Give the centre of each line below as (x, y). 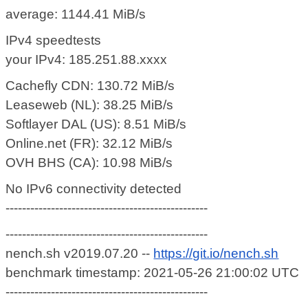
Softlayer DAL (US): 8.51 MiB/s (96, 124)
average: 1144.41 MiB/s (76, 14)
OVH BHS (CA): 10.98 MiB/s (89, 163)
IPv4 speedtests (54, 41)
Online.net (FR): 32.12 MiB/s (89, 144)
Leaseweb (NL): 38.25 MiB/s (90, 105)
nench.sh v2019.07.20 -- (80, 254)
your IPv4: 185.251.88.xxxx (87, 60)
